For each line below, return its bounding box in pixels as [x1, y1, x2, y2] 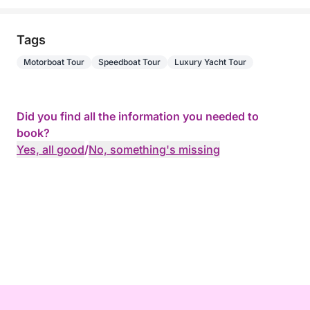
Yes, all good [17, 143, 84, 156]
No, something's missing [89, 143, 220, 156]
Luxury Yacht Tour [174, 57, 246, 67]
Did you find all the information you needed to [17, 109, 259, 123]
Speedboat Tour [98, 57, 161, 67]
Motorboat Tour [24, 57, 84, 67]
